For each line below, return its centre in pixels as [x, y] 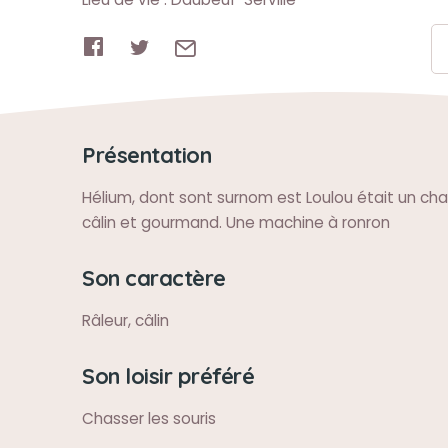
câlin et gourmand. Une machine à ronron [236, 222]
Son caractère [154, 277]
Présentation [146, 154]
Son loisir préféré [168, 375]
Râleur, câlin [125, 320]
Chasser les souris [149, 418]
